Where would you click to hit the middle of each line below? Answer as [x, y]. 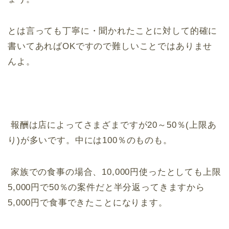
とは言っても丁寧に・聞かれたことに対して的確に [113, 31]
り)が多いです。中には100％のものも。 [90, 141]
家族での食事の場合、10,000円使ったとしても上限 [114, 172]
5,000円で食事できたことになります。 [88, 203]
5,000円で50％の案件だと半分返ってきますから [106, 188]
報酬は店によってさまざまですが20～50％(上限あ [112, 125]
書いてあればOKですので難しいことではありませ [110, 47]
